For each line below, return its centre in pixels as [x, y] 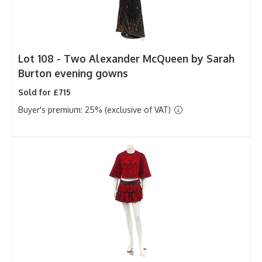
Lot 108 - [41, 58]
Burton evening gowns [73, 73]
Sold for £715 [44, 92]
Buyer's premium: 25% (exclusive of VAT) [96, 109]
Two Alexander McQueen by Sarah [149, 58]
